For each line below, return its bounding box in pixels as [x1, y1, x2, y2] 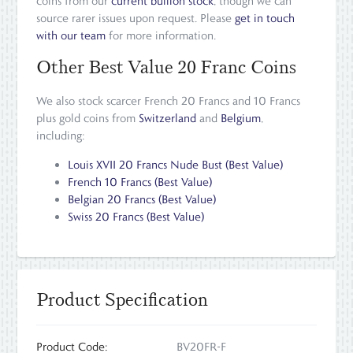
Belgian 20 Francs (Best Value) [68, 192, 217, 207]
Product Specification [36, 288, 209, 312]
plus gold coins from [36, 111, 139, 126]
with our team [36, 28, 106, 43]
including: [36, 128, 89, 143]
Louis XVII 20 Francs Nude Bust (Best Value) [68, 158, 284, 173]
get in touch [235, 11, 295, 26]
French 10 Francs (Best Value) [68, 175, 213, 190]
